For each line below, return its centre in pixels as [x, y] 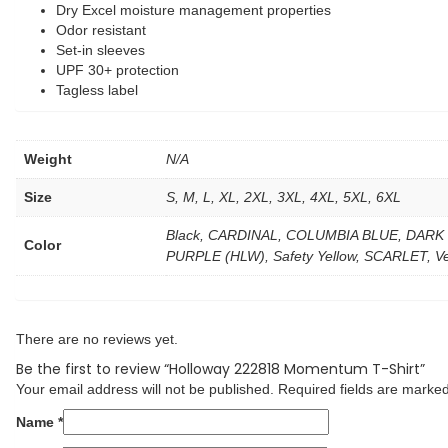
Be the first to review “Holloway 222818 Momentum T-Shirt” [220, 368]
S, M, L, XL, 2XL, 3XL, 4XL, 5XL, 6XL [283, 196]
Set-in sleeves [100, 49]
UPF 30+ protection [117, 69]
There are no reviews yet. [97, 338]
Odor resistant [101, 29]
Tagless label [97, 89]
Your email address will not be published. [145, 388]
